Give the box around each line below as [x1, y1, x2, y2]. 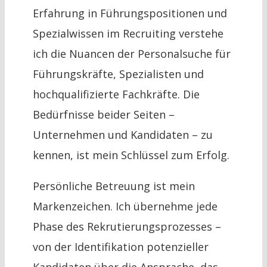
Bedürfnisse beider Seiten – [32, 107, 175, 122]
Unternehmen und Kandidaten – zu [32, 128, 213, 142]
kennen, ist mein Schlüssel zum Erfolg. [32, 148, 229, 163]
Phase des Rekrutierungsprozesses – [32, 219, 221, 234]
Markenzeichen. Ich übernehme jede [32, 199, 218, 214]
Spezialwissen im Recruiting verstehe [32, 26, 223, 41]
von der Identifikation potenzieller [32, 240, 209, 254]
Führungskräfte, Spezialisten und [32, 67, 204, 82]
